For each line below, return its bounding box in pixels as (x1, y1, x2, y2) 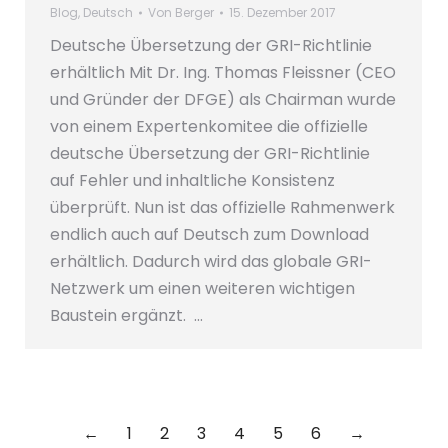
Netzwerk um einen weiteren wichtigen (50, 277, 355, 301)
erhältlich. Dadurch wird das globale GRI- (50, 250, 372, 274)
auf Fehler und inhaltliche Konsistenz (50, 169, 335, 193)
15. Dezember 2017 (229, 4, 336, 22)
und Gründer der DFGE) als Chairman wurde (50, 88, 396, 112)
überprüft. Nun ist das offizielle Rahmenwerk (50, 196, 395, 220)
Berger (175, 4, 214, 22)
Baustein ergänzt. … (50, 304, 203, 328)
